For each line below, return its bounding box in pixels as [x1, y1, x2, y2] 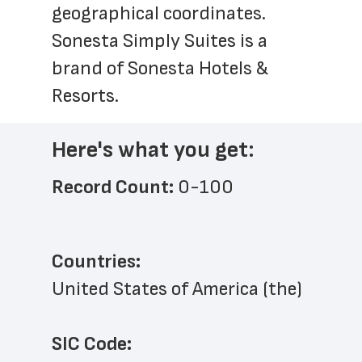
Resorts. [52, 84, 119, 107]
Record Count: [52, 175, 178, 199]
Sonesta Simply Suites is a [52, 29, 267, 53]
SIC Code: [52, 332, 132, 356]
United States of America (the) [52, 277, 302, 301]
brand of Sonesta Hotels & [52, 57, 269, 80]
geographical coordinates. [52, 2, 266, 25]
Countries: [52, 250, 141, 273]
